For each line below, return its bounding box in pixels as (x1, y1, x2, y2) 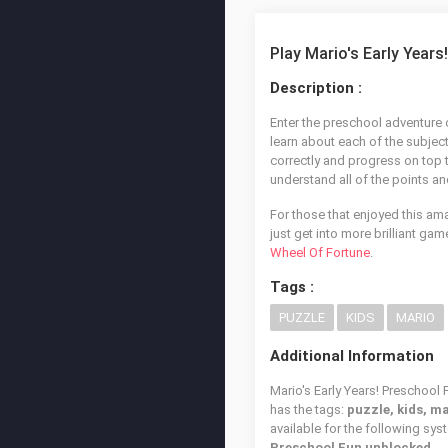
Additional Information (270, 347, 434, 365)
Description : (270, 79, 362, 97)
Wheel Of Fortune (270, 245, 370, 260)
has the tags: (270, 402, 347, 417)
